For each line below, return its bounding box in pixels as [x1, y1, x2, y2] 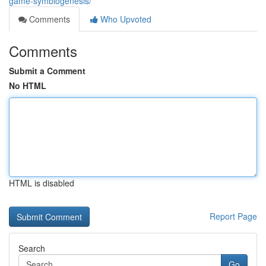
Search [18, 242, 45, 254]
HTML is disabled [9, 177, 74, 189]
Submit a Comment [9, 65, 85, 77]
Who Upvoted [98, 13, 151, 25]
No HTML [9, 80, 46, 91]
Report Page [210, 210, 257, 222]
